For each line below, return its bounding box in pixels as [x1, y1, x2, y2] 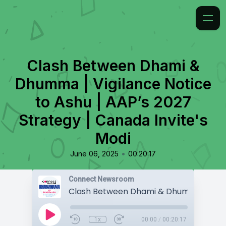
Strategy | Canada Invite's [18, 111, 208, 129]
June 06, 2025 [70, 149, 119, 158]
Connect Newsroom [69, 175, 134, 183]
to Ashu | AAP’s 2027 [35, 93, 191, 111]
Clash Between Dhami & [26, 56, 200, 75]
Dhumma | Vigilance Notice [15, 75, 211, 93]
